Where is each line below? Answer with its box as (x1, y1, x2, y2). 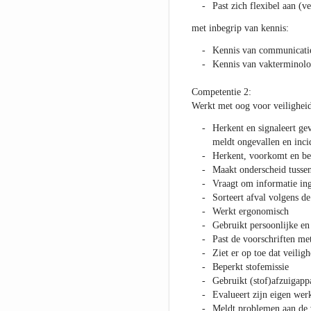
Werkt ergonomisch (212, 206, 289, 217)
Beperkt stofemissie (212, 262, 289, 273)
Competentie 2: (191, 87, 251, 98)
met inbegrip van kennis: (191, 23, 289, 34)
